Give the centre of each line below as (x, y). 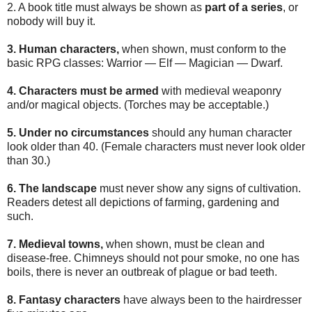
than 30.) (29, 161)
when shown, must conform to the (203, 49)
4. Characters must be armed (84, 91)
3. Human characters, (63, 49)
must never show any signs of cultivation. (199, 189)
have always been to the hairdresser (211, 300)
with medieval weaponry (221, 91)
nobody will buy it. (51, 22)
